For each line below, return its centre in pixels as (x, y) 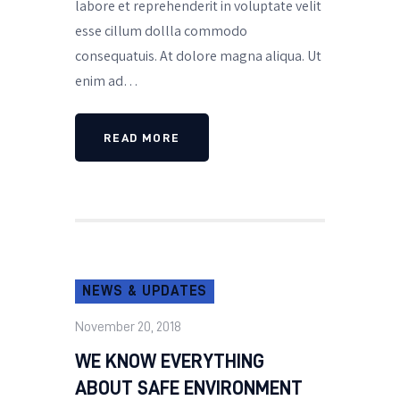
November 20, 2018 (128, 327)
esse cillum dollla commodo (161, 30)
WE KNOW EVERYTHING (170, 362)
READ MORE (142, 138)
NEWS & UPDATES (145, 292)
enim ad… (107, 80)
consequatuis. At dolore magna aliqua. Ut (198, 55)
